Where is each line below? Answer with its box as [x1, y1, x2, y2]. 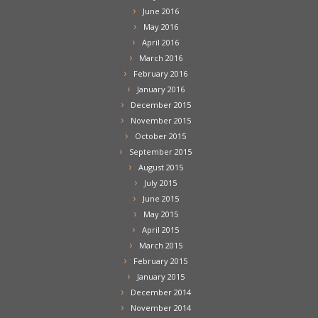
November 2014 [130, 302, 191, 313]
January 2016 [136, 83, 185, 94]
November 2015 [130, 114, 191, 126]
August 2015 [138, 161, 183, 172]
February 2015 [133, 255, 187, 266]
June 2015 [142, 192, 179, 204]
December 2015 [130, 99, 191, 110]
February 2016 [133, 67, 187, 79]
